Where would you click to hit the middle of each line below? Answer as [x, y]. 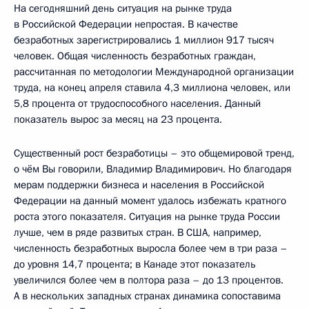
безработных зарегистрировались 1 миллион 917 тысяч [144, 40]
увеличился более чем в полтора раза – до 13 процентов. [149, 280]
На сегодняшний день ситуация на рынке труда [123, 9]
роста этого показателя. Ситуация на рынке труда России [147, 217]
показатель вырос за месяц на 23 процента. [118, 120]
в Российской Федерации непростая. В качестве [126, 24]
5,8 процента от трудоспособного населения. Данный [137, 104]
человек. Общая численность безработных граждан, [135, 56]
